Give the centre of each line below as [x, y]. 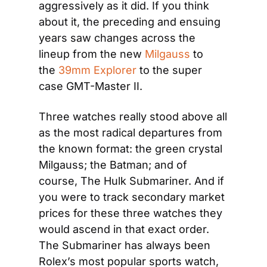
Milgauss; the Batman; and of [113, 165]
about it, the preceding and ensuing [130, 22]
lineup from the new [92, 54]
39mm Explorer [97, 70]
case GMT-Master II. [91, 86]
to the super [169, 70]
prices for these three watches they [131, 213]
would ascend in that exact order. [124, 229]
